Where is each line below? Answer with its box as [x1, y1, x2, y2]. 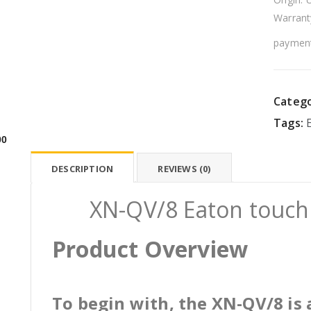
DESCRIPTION [51, 162, 114, 175]
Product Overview [52, 234, 249, 264]
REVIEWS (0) [158, 162, 211, 175]
